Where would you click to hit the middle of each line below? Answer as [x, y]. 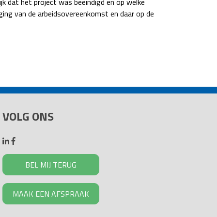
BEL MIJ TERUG [51, 165]
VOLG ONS [28, 116]
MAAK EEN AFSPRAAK [51, 194]
